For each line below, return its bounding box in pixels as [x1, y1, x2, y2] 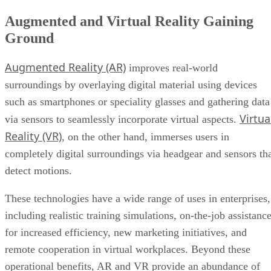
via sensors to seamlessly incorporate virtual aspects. [5, 113, 240, 126]
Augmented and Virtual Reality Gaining [5, 13, 253, 30]
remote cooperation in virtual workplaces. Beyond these [5, 243, 250, 256]
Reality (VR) [5, 129, 62, 144]
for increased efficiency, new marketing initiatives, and [5, 226, 247, 239]
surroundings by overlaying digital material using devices [5, 79, 257, 91]
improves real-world [126, 62, 218, 74]
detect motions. [5, 165, 75, 177]
